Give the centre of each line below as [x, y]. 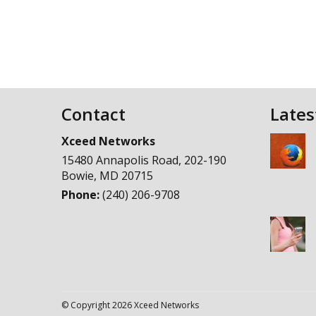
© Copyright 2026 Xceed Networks [130, 305]
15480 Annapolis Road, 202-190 [144, 160]
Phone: [82, 195]
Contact [93, 114]
